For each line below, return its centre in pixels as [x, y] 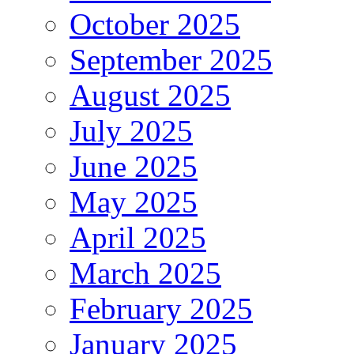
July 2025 [131, 131]
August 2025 [150, 96]
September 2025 [171, 60]
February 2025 [161, 309]
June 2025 [134, 167]
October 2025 [155, 24]
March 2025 [145, 273]
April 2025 [138, 238]
